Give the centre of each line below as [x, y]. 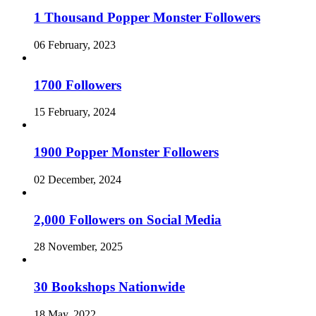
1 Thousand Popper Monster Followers [147, 18]
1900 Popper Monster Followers [126, 152]
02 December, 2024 [78, 179]
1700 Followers [78, 85]
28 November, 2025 [78, 247]
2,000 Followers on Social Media [128, 219]
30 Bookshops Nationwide [109, 286]
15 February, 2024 [75, 112]
